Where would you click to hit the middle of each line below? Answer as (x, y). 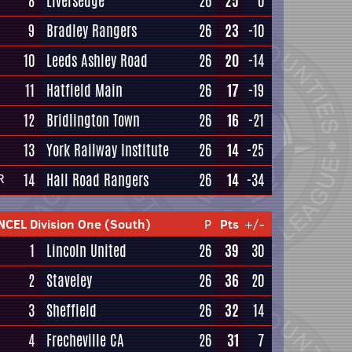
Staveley (69, 280)
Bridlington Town (93, 120)
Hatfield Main (84, 90)
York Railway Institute (108, 150)
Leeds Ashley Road (97, 60)
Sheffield (71, 310)
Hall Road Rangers (97, 180)
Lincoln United (86, 251)
